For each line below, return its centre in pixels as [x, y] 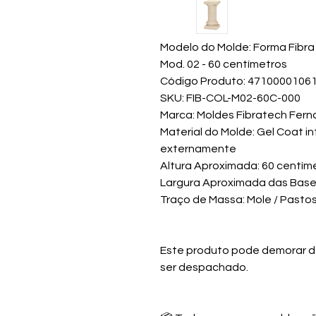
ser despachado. [204, 267]
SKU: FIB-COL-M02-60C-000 [230, 98]
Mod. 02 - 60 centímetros [224, 64]
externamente [198, 149]
